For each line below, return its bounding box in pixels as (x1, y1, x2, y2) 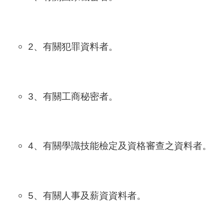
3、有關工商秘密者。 (28, 90, 118, 102)
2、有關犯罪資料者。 (28, 41, 118, 52)
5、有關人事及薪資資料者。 (28, 190, 146, 201)
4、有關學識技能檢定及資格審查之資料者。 (28, 140, 212, 151)
